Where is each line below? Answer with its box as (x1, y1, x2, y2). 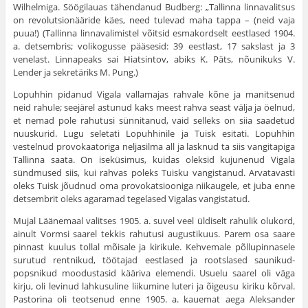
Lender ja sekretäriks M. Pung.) (12, 66, 138, 79)
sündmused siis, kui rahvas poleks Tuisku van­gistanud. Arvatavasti (12, 166, 296, 179)
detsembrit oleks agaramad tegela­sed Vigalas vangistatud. (12, 192, 250, 206)
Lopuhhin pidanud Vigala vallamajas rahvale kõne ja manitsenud (12, 88, 296, 101)
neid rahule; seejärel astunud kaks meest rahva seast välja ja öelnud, (12, 101, 296, 114)
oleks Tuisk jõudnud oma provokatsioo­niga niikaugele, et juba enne (12, 179, 296, 192)
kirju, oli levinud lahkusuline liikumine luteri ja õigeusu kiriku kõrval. (12, 280, 296, 293)
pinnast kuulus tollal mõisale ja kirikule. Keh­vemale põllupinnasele (12, 241, 296, 254)
